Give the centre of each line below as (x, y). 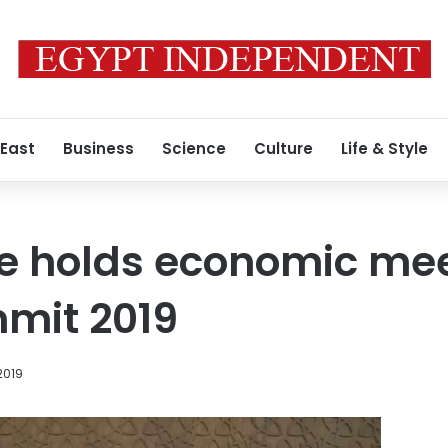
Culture (283, 148)
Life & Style (384, 148)
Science (194, 148)
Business (98, 148)
